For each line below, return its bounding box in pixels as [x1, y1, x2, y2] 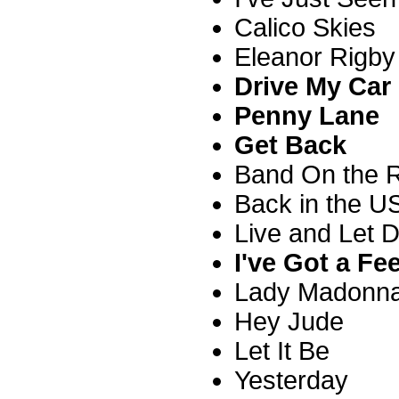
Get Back [234, 130, 346, 159]
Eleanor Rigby [234, 42, 395, 71]
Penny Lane [234, 101, 379, 130]
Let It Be [234, 336, 330, 365]
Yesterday [234, 365, 348, 395]
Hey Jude [234, 306, 344, 336]
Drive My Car [234, 71, 391, 101]
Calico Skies [234, 12, 376, 42]
